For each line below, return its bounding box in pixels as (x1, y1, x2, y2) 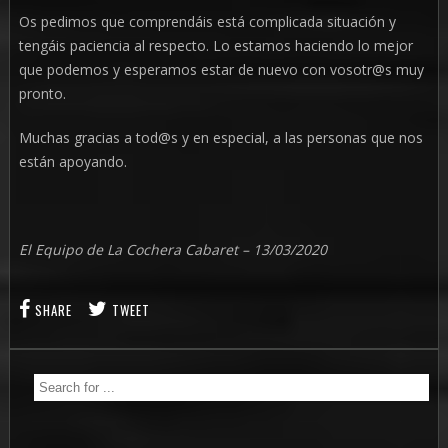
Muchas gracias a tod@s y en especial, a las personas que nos (18, 128, 423, 147)
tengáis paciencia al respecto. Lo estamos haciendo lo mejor (18, 36, 413, 55)
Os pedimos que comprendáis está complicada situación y (18, 12, 396, 31)
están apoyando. (18, 152, 127, 171)
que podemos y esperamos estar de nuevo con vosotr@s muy (18, 60, 424, 79)
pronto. (18, 84, 66, 103)
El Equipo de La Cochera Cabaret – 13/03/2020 (18, 240, 327, 259)
